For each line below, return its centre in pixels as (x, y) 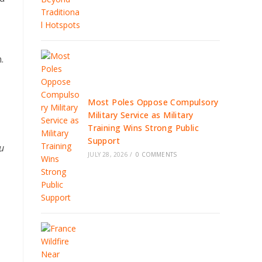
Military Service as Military (141, 115)
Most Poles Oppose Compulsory (153, 102)
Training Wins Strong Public (144, 128)
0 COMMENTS (156, 154)
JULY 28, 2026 (108, 154)
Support (104, 141)
